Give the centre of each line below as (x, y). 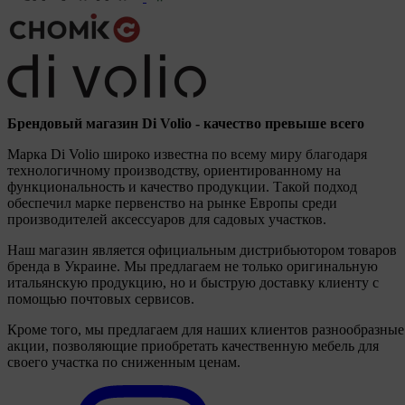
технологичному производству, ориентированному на (174, 171)
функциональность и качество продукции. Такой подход (182, 187)
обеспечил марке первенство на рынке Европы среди (172, 203)
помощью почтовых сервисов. (101, 299)
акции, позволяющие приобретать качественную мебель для (193, 346)
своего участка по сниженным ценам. (124, 363)
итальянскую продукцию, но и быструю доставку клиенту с (193, 283)
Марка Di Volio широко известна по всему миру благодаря (187, 155)
